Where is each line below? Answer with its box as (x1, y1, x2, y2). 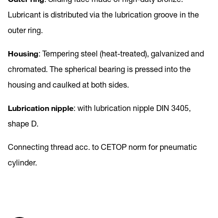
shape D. (8, 118, 38, 128)
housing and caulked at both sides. (8, 79, 129, 89)
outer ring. (8, 25, 43, 35)
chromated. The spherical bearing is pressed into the (8, 64, 191, 73)
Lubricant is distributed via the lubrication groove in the (8, 9, 199, 19)
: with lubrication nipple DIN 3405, (73, 103, 191, 112)
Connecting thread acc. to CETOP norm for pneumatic (8, 142, 197, 151)
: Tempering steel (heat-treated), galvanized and (38, 48, 204, 58)
